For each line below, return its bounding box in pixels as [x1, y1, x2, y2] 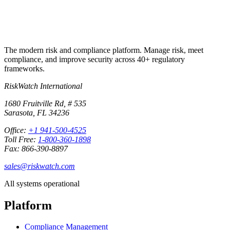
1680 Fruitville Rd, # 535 [4, 99, 86, 108]
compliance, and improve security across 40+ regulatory [4, 54, 185, 64]
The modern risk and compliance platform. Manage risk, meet [4, 45, 203, 54]
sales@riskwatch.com [4, 161, 75, 170]
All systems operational [4, 179, 80, 188]
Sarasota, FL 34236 [4, 108, 69, 117]
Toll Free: [4, 135, 36, 144]
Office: [4, 125, 26, 135]
